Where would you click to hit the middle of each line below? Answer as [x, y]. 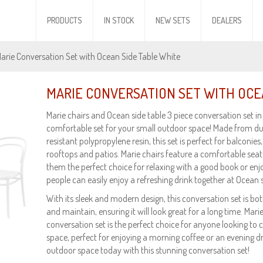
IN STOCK [119, 20]
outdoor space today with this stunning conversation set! [148, 250]
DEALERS [227, 20]
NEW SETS [173, 20]
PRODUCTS [65, 20]
